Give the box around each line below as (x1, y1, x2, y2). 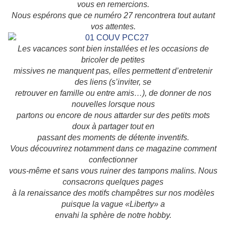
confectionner (89, 155, 137, 164)
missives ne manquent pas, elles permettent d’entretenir (14, 67, 212, 76)
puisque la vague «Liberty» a (61, 200, 165, 209)
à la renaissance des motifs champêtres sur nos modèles (12, 189, 214, 198)
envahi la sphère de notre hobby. (54, 211, 172, 220)
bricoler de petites (81, 55, 145, 65)
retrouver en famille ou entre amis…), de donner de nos (15, 89, 211, 98)
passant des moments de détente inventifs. (37, 133, 189, 142)
